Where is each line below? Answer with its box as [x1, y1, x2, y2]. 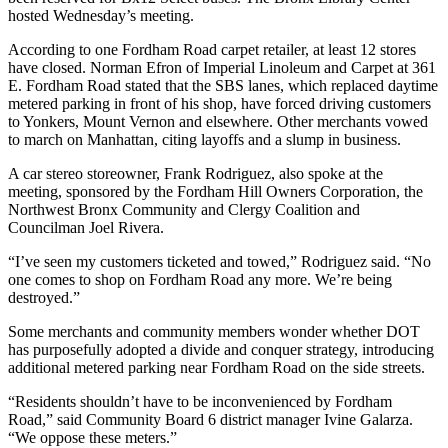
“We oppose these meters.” [8, 428, 177, 446]
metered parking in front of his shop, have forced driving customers [8, 94, 431, 112]
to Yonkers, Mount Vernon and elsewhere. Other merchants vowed [8, 112, 428, 130]
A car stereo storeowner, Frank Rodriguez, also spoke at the [8, 164, 383, 182]
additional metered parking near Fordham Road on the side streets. [8, 358, 425, 376]
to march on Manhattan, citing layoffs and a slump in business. [8, 130, 401, 148]
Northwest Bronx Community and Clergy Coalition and [8, 200, 360, 218]
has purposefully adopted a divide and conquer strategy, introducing [8, 340, 434, 358]
